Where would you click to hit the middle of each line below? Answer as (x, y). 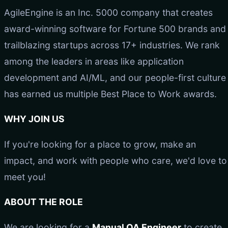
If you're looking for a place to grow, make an (100, 144)
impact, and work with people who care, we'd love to (116, 160)
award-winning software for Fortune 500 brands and (115, 28)
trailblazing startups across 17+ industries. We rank (112, 45)
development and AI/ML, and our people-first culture (115, 77)
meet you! (25, 177)
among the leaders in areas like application (94, 61)
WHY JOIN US (34, 119)
